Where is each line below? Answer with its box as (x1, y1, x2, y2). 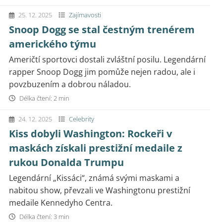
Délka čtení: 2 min (18, 94, 69, 103)
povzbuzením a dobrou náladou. (9, 79, 131, 90)
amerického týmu (9, 37, 96, 51)
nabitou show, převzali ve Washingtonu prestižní (9, 185, 190, 196)
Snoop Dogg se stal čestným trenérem (9, 23, 195, 36)
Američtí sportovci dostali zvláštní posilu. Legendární (9, 54, 206, 65)
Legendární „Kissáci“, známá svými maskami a (9, 172, 179, 183)
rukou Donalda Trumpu (9, 156, 124, 169)
